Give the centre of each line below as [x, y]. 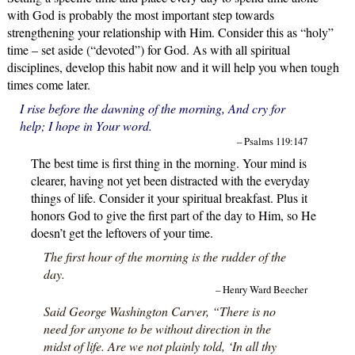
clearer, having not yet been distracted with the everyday [170, 180]
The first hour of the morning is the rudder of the [164, 256]
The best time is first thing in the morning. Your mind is [168, 162]
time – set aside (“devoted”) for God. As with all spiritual [148, 49]
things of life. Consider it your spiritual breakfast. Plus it [169, 197]
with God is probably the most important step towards [140, 14]
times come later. [48, 84]
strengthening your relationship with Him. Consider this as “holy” [170, 32]
